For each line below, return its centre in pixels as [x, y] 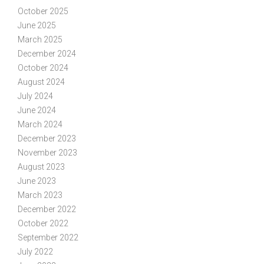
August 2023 [41, 166]
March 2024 [40, 124]
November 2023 [47, 152]
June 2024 [37, 110]
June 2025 [37, 25]
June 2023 [37, 181]
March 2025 [40, 39]
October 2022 [43, 223]
